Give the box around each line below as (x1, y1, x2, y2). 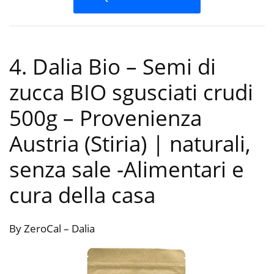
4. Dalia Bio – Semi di (9, 52, 216, 81)
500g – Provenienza (9, 103, 202, 133)
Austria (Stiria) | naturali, (9, 129, 251, 158)
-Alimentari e (117, 155, 244, 184)
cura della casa (9, 180, 155, 210)
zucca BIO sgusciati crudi (9, 78, 253, 107)
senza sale (9, 155, 117, 184)
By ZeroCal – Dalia (9, 221, 95, 236)
